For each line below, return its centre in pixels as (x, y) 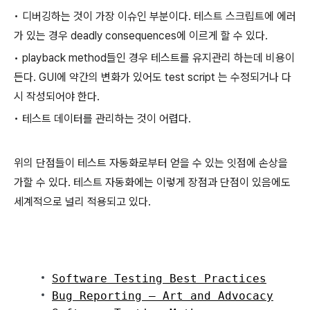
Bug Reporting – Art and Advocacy (163, 296)
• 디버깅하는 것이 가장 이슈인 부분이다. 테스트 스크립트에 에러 (155, 16)
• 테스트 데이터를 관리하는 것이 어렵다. (104, 119)
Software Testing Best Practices (159, 279)
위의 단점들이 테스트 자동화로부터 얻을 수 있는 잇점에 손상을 (151, 163)
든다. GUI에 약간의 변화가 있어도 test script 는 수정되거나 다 (153, 77)
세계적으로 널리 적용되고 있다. (82, 202)
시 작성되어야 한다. (57, 97)
